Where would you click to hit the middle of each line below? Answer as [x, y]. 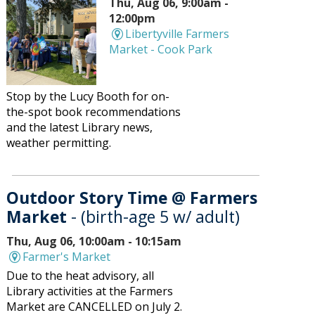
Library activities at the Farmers [90, 291]
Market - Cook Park [161, 50]
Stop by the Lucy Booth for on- [88, 97]
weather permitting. [59, 143]
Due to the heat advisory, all [81, 276]
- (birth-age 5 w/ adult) [156, 217]
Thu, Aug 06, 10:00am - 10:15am [94, 242]
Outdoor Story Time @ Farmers [132, 198]
